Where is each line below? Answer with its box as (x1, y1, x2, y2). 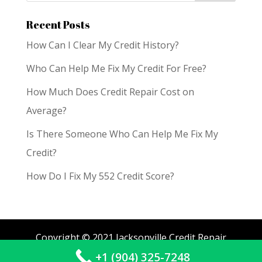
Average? (26, 104, 67, 117)
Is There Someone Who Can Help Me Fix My (26, 127, 218, 140)
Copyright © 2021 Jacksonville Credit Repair (35, 230, 226, 244)
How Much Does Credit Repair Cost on (26, 85, 194, 98)
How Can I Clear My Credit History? (26, 38, 179, 51)
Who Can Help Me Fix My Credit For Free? (26, 61, 206, 75)
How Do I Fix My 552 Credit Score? (26, 169, 174, 182)
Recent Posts (26, 17, 90, 32)
